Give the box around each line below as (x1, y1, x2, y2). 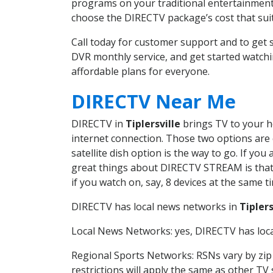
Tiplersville (126, 116, 180, 130)
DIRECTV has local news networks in (71, 199, 239, 213)
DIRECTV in (71, 116, 126, 130)
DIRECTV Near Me (71, 88, 236, 114)
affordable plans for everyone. (71, 65, 210, 79)
